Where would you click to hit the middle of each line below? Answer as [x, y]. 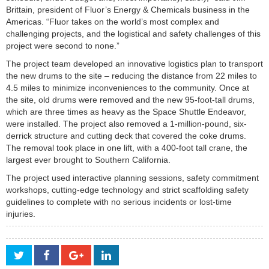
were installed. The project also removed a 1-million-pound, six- [126, 123]
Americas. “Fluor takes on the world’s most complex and [113, 21]
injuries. [21, 213]
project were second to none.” [63, 45]
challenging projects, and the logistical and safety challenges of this [133, 33]
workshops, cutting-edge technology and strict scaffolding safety [127, 189]
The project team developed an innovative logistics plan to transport [134, 63]
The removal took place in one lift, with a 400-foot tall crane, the [127, 147]
